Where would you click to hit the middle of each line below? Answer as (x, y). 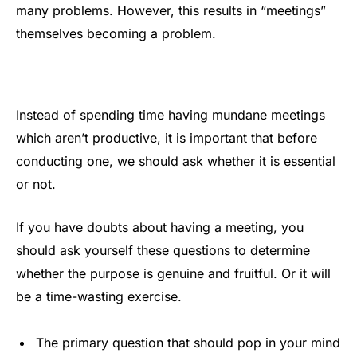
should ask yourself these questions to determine (163, 250)
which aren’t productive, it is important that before (167, 138)
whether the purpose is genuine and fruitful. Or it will (173, 273)
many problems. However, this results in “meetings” (171, 10)
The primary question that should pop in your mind (188, 342)
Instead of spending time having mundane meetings (171, 115)
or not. (36, 184)
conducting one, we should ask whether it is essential (176, 161)
